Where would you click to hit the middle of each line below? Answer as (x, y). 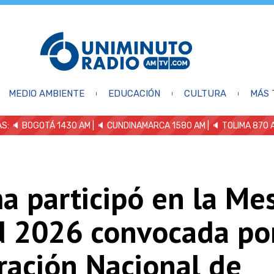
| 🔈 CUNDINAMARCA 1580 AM (148, 125)
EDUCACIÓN (134, 93)
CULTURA (205, 93)
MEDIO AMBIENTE (46, 93)
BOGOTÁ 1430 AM (56, 125)
